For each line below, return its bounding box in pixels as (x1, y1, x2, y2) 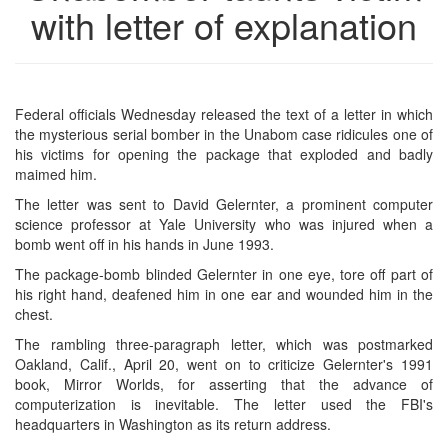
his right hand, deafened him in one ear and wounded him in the (15, 283, 433, 304)
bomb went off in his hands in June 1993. (15, 233, 274, 254)
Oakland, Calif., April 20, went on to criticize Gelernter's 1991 (15, 353, 433, 374)
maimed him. (15, 163, 97, 184)
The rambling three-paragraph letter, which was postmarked (15, 333, 433, 354)
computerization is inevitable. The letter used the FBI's (15, 393, 433, 414)
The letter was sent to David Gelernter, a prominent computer (15, 193, 433, 214)
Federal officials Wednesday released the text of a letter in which (15, 103, 433, 124)
